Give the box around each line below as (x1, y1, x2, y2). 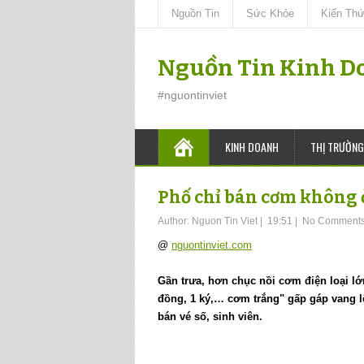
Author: (158, 215, 192, 227)
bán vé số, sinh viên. (158, 310, 262, 323)
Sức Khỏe (246, 7, 294, 19)
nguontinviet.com (171, 239, 252, 251)
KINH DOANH (225, 138, 279, 155)
